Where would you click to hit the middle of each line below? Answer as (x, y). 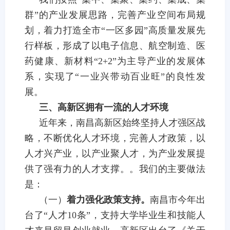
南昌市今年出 (178, 200)
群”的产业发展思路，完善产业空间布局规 (115, 15)
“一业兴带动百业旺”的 (126, 76)
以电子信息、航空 (129, 46)
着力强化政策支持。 (108, 200)
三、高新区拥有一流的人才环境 (104, 107)
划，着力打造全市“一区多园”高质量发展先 (115, 30)
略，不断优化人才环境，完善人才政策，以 (115, 138)
